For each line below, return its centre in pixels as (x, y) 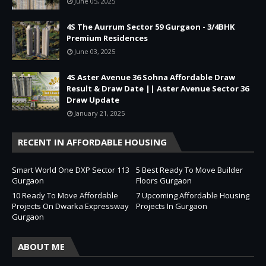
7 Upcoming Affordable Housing (193, 195)
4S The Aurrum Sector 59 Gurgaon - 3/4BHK (151, 26)
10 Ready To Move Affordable (65, 195)
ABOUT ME (41, 246)
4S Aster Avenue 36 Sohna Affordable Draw (151, 77)
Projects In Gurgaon (172, 206)
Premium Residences (107, 38)
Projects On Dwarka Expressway (70, 206)
